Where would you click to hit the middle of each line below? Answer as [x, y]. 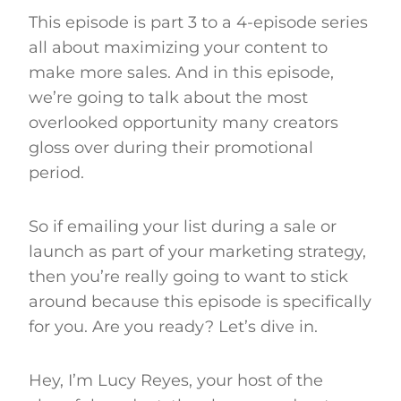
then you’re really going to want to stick [188, 276]
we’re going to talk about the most [168, 97]
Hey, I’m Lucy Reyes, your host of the [176, 380]
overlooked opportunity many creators [183, 122]
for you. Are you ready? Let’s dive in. [173, 326]
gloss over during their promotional [171, 147]
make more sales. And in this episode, [181, 72]
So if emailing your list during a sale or [183, 226]
